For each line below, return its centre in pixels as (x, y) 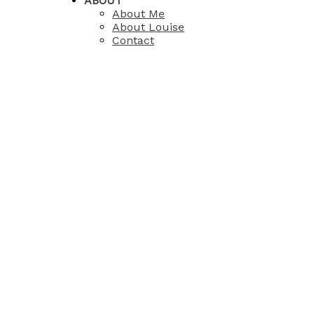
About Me (138, 14)
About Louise (148, 27)
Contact (133, 40)
